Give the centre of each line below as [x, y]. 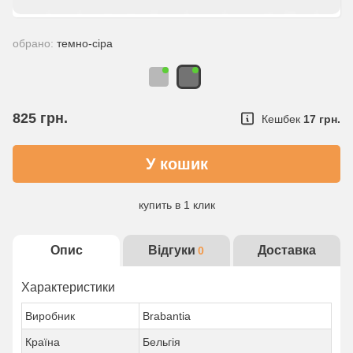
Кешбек [281, 119]
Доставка [286, 250]
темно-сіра [85, 43]
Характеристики [68, 287]
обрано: [35, 43]
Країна [43, 342]
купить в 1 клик [176, 205]
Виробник [50, 316]
